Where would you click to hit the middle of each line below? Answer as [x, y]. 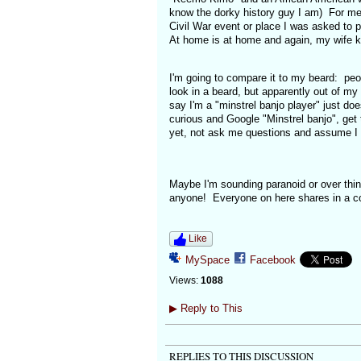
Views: [183, 281]
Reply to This [210, 309]
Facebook [272, 260]
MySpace [207, 260]
